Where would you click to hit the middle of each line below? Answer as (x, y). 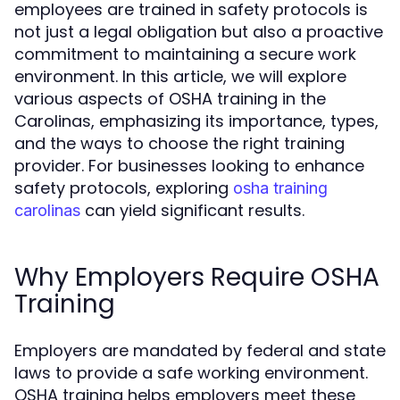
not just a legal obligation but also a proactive (199, 32)
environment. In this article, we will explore (180, 76)
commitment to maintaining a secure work (185, 54)
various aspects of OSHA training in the (170, 99)
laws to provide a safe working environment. (191, 373)
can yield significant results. (192, 210)
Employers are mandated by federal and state (200, 350)
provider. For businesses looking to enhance (189, 166)
